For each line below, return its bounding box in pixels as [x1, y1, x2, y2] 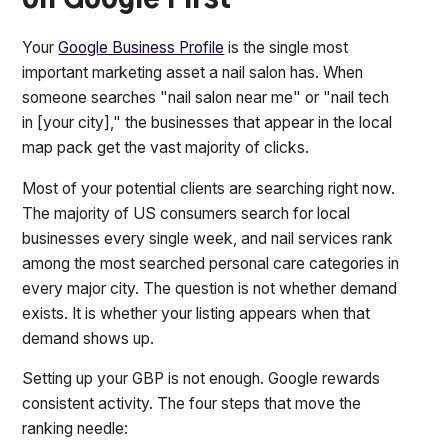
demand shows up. [22, 328, 155, 348]
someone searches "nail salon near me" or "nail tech [22, 87, 390, 107]
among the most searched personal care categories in [22, 253, 400, 273]
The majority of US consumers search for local [22, 203, 351, 223]
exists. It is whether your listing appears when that [22, 303, 371, 323]
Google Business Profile [58, 37, 225, 57]
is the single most [224, 37, 349, 57]
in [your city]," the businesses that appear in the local [22, 112, 393, 132]
